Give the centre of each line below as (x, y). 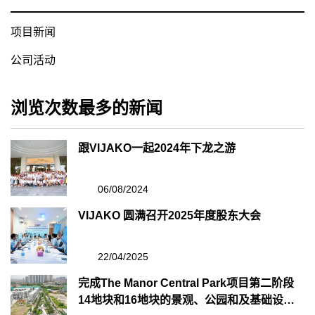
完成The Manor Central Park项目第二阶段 (186, 283)
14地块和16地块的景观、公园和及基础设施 (186, 300)
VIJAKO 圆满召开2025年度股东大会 (169, 216)
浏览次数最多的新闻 (86, 108)
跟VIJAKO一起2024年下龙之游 (157, 148)
